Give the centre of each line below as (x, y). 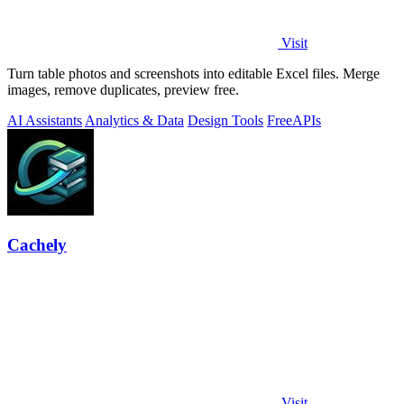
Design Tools (225, 120)
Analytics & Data (134, 120)
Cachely (37, 245)
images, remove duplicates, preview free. (123, 89)
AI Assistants (45, 120)
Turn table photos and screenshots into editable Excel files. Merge (193, 73)
